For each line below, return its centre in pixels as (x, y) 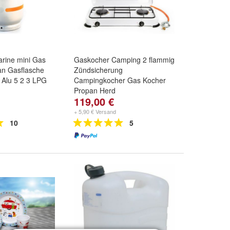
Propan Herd (95, 90)
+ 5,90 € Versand (95, 111)
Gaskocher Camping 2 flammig (124, 60)
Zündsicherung (98, 70)
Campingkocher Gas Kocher (120, 80)
